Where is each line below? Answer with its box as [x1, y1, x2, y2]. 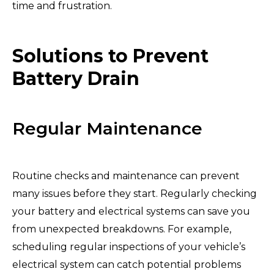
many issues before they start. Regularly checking [12, 187, 257, 199]
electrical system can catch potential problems [12, 258, 241, 270]
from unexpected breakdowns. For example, [12, 223, 231, 235]
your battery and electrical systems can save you [12, 205, 250, 217]
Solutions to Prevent [12, 44, 209, 67]
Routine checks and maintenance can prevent [12, 169, 240, 182]
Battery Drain [12, 67, 139, 90]
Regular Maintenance [12, 117, 202, 139]
